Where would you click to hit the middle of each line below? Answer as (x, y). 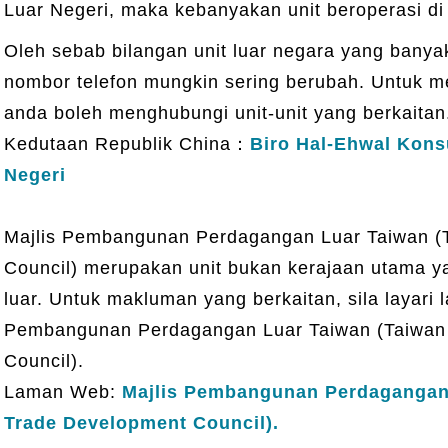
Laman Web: (62, 391)
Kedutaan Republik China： (126, 143)
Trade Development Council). (141, 422)
